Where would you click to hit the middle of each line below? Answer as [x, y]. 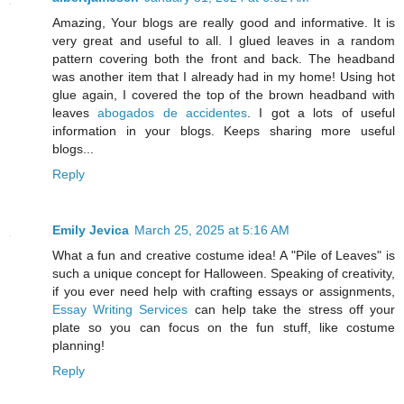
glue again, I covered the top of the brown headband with [224, 95]
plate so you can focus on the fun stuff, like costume [224, 328]
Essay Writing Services [120, 310]
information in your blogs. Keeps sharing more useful [224, 131]
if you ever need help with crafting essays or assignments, [224, 292]
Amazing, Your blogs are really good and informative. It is [224, 23]
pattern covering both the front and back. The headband [224, 59]
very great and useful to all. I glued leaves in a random [224, 41]
